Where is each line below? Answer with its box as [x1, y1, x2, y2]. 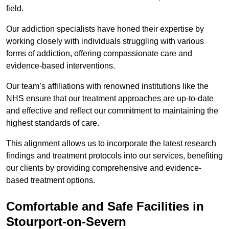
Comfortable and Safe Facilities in [6, 199, 204, 214]
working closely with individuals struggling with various [6, 37, 204, 46]
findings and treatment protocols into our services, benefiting [6, 151, 223, 161]
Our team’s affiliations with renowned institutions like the [6, 82, 209, 91]
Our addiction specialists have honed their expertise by [6, 25, 204, 34]
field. [6, 4, 26, 13]
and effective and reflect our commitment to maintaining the [6, 106, 218, 116]
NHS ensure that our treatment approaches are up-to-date [6, 94, 214, 103]
